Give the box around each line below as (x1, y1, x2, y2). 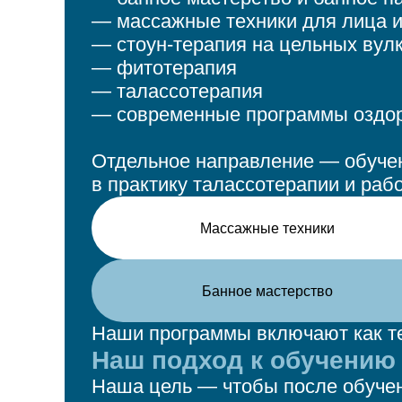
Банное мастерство (201, 283, 333, 299)
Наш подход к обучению (92, 346, 396, 374)
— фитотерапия (92, 57, 237, 79)
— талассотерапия (92, 80, 263, 102)
